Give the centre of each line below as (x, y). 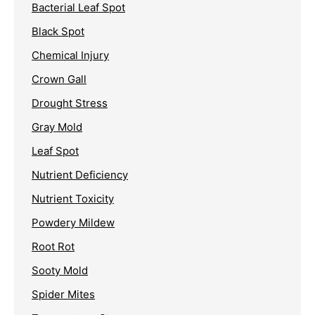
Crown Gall (59, 79)
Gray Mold (57, 127)
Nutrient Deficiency (80, 174)
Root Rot (53, 246)
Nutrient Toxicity (73, 198)
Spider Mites (63, 294)
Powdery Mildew (73, 222)
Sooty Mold (60, 270)
